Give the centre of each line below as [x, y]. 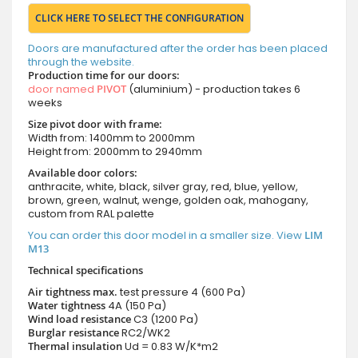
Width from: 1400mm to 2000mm [111, 137]
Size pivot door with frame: [95, 123]
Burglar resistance [74, 332]
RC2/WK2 [146, 332]
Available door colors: [83, 172]
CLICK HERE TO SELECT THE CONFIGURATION [139, 18]
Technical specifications [86, 270]
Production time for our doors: [104, 75]
